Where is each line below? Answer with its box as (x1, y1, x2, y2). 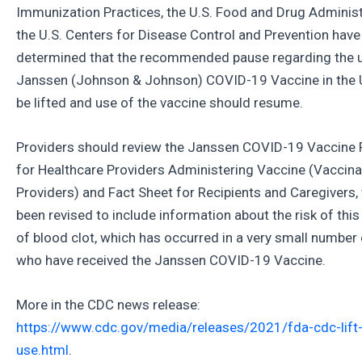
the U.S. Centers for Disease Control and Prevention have (16, 26, 360, 43)
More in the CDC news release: (16, 296, 200, 313)
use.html (16, 341, 69, 358)
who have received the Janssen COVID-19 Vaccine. (16, 251, 326, 268)
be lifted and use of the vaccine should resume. (16, 94, 303, 111)
